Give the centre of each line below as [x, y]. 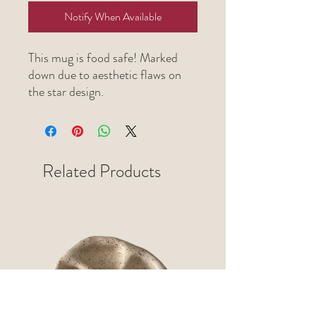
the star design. [66, 92]
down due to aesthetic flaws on [105, 75]
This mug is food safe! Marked [103, 58]
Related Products [102, 172]
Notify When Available [113, 17]
